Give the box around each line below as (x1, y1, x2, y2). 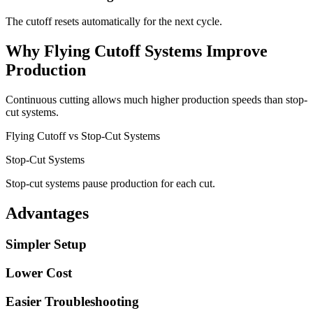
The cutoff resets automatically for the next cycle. (6, 15, 222, 28)
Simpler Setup (6, 237, 87, 252)
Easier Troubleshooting (6, 293, 139, 309)
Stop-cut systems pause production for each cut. (6, 177, 215, 190)
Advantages (6, 204, 89, 223)
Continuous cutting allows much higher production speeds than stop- (6, 94, 307, 106)
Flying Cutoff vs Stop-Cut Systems (6, 130, 160, 143)
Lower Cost (6, 265, 72, 280)
